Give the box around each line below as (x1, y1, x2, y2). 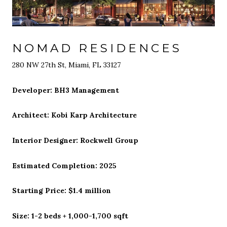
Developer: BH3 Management (12, 85, 119, 95)
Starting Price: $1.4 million (12, 186, 111, 196)
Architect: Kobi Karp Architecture (12, 110, 137, 120)
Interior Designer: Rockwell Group (12, 135, 138, 145)
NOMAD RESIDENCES (12, 41, 182, 55)
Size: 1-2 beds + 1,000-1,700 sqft (12, 211, 128, 220)
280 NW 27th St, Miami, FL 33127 (12, 60, 121, 69)
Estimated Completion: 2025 (12, 161, 117, 170)
